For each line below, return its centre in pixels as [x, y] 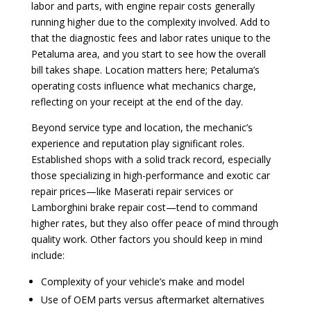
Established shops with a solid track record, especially [151, 159]
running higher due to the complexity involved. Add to [150, 22]
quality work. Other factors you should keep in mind [146, 239]
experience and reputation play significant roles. [137, 143]
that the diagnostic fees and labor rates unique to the [151, 37]
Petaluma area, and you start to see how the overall [148, 53]
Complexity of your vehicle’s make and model [142, 281]
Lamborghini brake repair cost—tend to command [144, 207]
